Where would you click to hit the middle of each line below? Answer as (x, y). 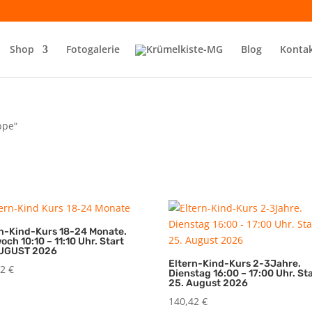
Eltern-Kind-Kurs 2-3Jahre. (235, 264)
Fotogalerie (93, 49)
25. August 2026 (209, 283)
